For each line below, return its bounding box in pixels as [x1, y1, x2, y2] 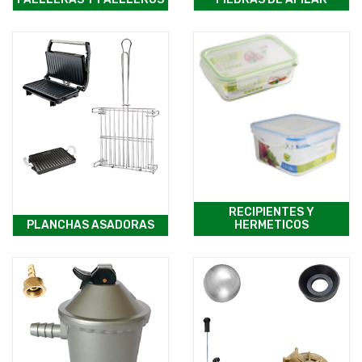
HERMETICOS [234, 218, 309, 233]
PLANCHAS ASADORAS [27, 218, 154, 233]
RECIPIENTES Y [229, 205, 314, 220]
